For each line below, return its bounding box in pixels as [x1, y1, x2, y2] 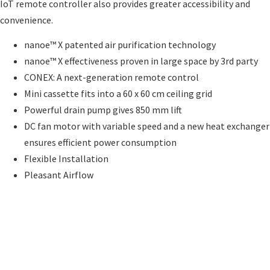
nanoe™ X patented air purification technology [24, 39, 216, 51]
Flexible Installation [24, 152, 108, 165]
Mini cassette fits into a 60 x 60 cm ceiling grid [24, 87, 212, 100]
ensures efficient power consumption [24, 136, 177, 149]
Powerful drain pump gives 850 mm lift [24, 104, 182, 116]
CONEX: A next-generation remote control [24, 71, 199, 84]
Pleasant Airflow [24, 169, 93, 181]
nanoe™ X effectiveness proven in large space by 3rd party [24, 55, 258, 67]
